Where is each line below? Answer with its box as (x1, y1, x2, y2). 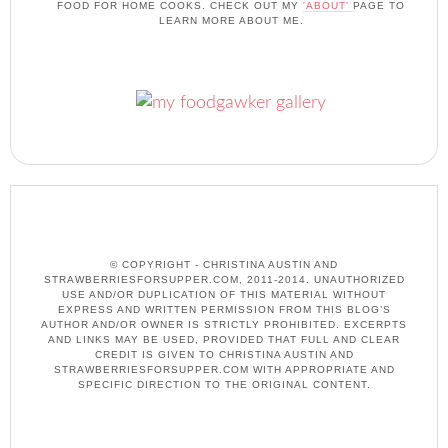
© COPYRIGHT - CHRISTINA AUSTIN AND (110, 259, 338, 271)
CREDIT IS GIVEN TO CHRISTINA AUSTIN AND (94, 349, 354, 361)
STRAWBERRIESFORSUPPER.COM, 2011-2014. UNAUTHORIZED (43, 274, 405, 286)
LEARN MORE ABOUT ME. (158, 15, 304, 27)
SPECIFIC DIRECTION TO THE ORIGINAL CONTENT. (77, 379, 371, 391)
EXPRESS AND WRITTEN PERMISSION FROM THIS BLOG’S (57, 304, 391, 316)
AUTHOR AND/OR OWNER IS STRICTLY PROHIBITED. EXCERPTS (41, 319, 407, 331)
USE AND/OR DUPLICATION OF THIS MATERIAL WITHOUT (62, 289, 386, 301)
